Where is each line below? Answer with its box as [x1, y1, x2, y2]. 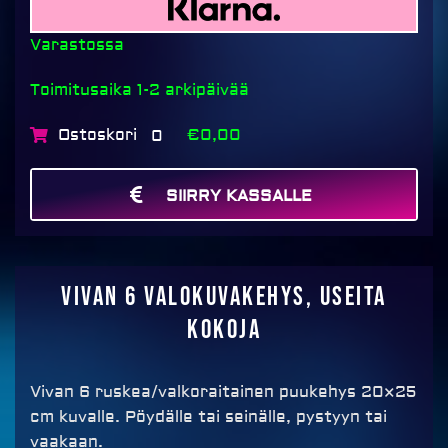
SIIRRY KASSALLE [166, 186, 312, 207]
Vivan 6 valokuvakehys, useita [61, 282, 387, 314]
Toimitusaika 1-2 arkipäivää [30, 80, 249, 101]
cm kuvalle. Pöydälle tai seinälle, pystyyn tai [30, 407, 387, 428]
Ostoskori [58, 125, 137, 146]
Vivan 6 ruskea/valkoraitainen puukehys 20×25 [30, 382, 416, 403]
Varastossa [30, 35, 124, 56]
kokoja [187, 315, 261, 347]
